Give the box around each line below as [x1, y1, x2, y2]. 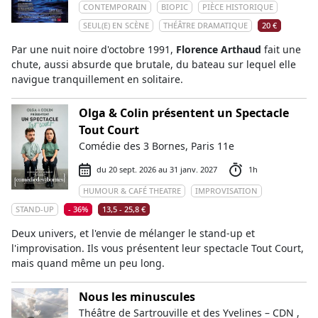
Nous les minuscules [79, 289, 195, 305]
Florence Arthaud [176, 43, 261, 56]
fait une [261, 43, 301, 56]
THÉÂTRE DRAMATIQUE [163, 20, 248, 31]
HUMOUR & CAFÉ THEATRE [83, 185, 181, 196]
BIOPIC [161, 1, 188, 12]
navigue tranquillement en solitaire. [11, 72, 183, 86]
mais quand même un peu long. [11, 256, 165, 270]
